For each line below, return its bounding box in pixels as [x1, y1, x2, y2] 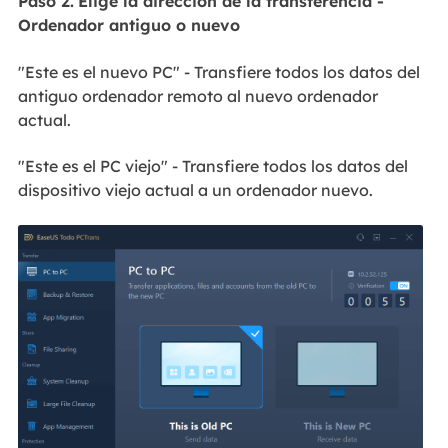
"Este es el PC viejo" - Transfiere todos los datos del [17, 156, 408, 176]
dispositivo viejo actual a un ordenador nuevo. [17, 180, 373, 200]
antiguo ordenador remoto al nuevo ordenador [17, 85, 378, 106]
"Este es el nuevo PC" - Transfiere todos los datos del [17, 61, 420, 82]
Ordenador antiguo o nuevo [17, 15, 240, 35]
